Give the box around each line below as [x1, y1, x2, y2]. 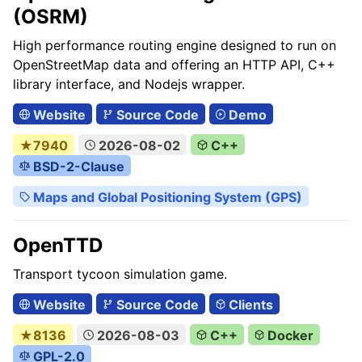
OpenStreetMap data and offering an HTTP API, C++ [13, 57, 335, 73]
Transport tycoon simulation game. [13, 266, 227, 282]
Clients [225, 297, 274, 313]
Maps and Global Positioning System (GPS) [29, 189, 302, 205]
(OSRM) [13, 5, 88, 28]
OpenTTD [13, 234, 103, 257]
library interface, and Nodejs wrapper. [13, 76, 245, 92]
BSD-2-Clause [29, 158, 124, 175]
